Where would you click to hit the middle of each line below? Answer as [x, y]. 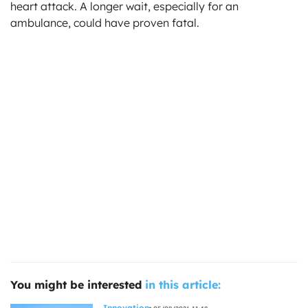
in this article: [183, 285]
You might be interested [76, 285]
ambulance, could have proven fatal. [105, 23]
